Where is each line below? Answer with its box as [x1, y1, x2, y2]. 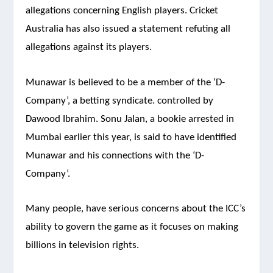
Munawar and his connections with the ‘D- [26, 150, 205, 161]
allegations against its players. [26, 42, 152, 53]
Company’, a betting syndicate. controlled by [26, 95, 214, 106]
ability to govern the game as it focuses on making [26, 221, 239, 232]
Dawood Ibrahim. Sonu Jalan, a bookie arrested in [26, 113, 235, 124]
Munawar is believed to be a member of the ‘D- [26, 77, 225, 88]
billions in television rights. [26, 239, 140, 250]
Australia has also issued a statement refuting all [26, 24, 231, 35]
